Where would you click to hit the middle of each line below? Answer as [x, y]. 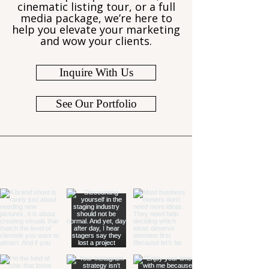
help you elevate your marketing [96, 29]
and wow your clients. [96, 41]
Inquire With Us [96, 72]
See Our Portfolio [96, 104]
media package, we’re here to [96, 18]
